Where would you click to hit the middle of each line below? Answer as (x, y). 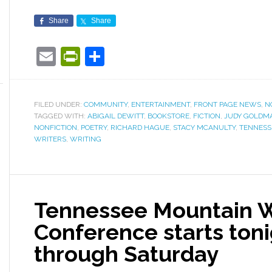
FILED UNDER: (59, 104)
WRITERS (50, 139)
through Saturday (126, 254)
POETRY (94, 127)
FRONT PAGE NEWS (227, 104)
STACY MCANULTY (204, 127)
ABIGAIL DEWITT (116, 116)
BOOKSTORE (168, 116)
